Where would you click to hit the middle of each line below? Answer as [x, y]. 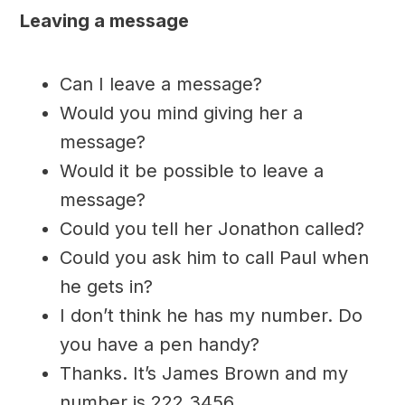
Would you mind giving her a [181, 113]
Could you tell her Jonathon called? [212, 229]
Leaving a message [104, 21]
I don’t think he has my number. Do [211, 316]
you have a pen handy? [159, 345]
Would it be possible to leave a [191, 171]
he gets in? [106, 287]
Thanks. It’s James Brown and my [203, 374]
